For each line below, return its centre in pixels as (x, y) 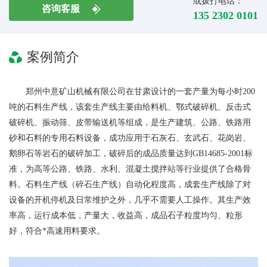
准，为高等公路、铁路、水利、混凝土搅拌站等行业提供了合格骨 (130, 169)
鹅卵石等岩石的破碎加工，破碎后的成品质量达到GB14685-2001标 (131, 153)
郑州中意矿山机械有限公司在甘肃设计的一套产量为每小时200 (140, 91)
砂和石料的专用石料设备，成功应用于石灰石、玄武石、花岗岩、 (130, 138)
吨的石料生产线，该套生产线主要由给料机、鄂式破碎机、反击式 (130, 107)
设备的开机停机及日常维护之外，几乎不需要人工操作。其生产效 (130, 200)
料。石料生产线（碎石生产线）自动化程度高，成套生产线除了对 (130, 184)
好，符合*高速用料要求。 (57, 231)
